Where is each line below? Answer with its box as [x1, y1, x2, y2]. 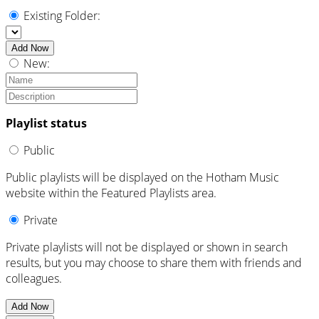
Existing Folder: [23, 8, 100, 24]
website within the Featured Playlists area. [6, 185, 216, 202]
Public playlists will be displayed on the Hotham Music [6, 169, 279, 186]
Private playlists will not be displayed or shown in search [6, 239, 288, 256]
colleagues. [6, 271, 62, 287]
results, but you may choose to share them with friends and [6, 255, 302, 271]
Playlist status [6, 115, 87, 132]
